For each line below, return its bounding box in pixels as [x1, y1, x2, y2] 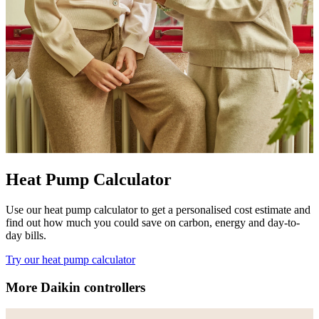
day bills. [6, 229, 46, 241]
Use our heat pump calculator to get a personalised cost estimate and [6, 203, 310, 216]
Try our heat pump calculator [6, 253, 135, 266]
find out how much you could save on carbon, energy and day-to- [6, 216, 300, 229]
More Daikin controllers [6, 279, 145, 295]
